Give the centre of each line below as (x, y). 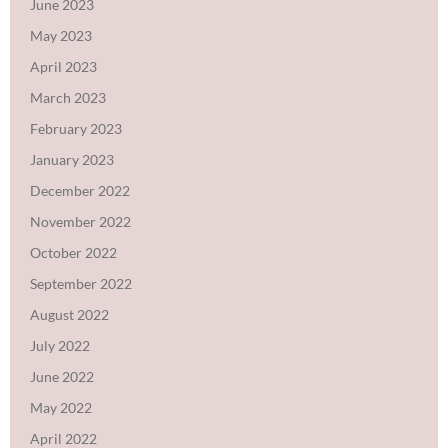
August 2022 (69, 314)
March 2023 (68, 97)
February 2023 (76, 128)
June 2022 (62, 376)
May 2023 (61, 35)
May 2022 (61, 407)
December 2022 (80, 190)
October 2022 (73, 252)
